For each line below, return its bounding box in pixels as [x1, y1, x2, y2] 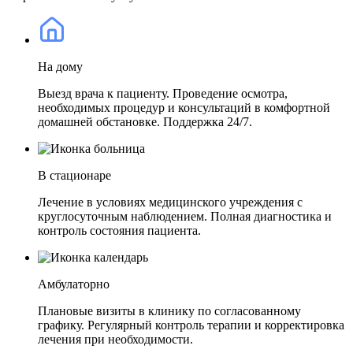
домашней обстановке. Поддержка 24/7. [38, 114, 252, 128]
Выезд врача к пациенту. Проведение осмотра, [38, 86, 288, 100]
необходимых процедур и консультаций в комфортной [38, 100, 330, 114]
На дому [38, 59, 83, 73]
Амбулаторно [38, 277, 110, 291]
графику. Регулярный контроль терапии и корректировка [38, 318, 344, 332]
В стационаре [38, 168, 111, 182]
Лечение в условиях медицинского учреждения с [38, 195, 303, 209]
